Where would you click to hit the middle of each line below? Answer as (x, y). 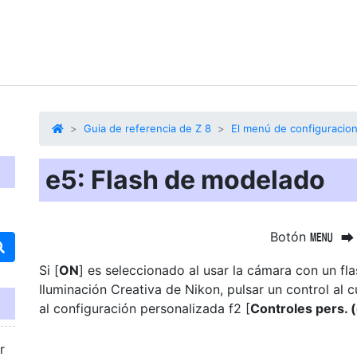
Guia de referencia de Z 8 (147, 128)
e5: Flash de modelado (185, 180)
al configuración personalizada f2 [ (145, 308)
